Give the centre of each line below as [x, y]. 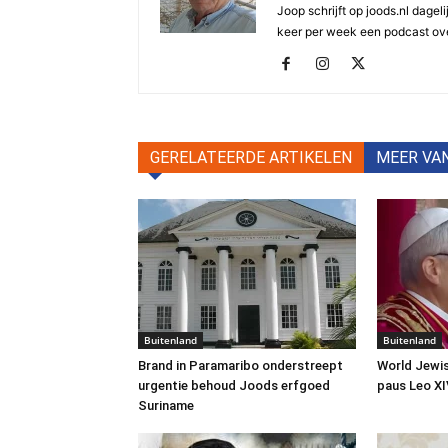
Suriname [166, 405]
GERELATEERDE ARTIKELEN [251, 157]
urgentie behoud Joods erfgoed [234, 385]
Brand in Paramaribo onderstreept [240, 365]
